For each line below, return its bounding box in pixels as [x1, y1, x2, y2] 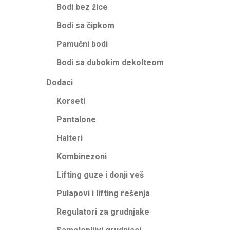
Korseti [56, 96, 85, 106]
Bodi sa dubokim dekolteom [56, 57, 164, 67]
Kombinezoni [56, 151, 107, 161]
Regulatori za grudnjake [56, 207, 149, 217]
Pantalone [56, 114, 96, 124]
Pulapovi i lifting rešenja [56, 188, 150, 198]
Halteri [56, 133, 83, 143]
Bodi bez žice [56, 2, 108, 12]
